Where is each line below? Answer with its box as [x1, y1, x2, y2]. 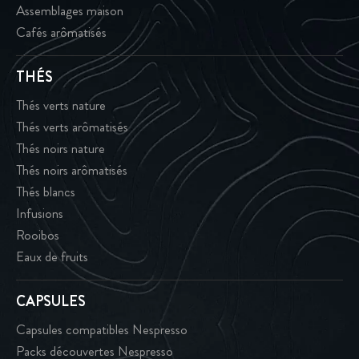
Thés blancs [16, 182, 75, 202]
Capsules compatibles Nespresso [16, 320, 188, 340]
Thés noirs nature [16, 139, 105, 159]
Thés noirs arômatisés [16, 160, 127, 180]
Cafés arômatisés [16, 22, 107, 42]
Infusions [16, 204, 63, 224]
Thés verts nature [16, 95, 106, 115]
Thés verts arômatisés [16, 117, 128, 137]
